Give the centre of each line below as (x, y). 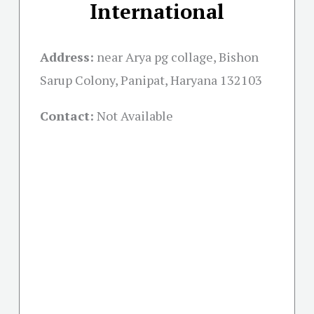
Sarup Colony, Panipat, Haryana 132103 (151, 80)
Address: (67, 57)
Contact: (67, 116)
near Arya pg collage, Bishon (178, 57)
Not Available (135, 116)
